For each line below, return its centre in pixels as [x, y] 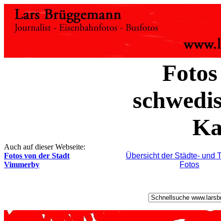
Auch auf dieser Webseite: [45, 147]
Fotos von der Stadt [37, 156]
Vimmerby [22, 165]
